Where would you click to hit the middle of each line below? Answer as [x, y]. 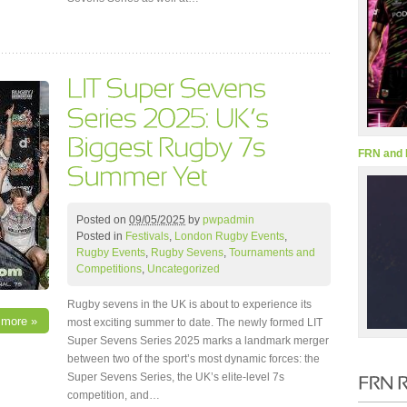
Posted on [103, 219]
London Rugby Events [229, 236]
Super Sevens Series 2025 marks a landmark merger [198, 340]
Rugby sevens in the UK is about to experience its [189, 304]
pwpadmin [228, 219]
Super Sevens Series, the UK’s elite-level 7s [176, 377]
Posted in [101, 236]
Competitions [109, 268]
